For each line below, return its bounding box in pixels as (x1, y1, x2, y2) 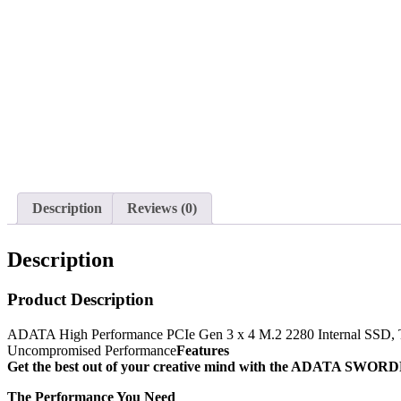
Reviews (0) (127, 200, 197, 217)
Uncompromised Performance (7, 342, 176, 358)
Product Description (7, 290, 154, 309)
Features (176, 342, 229, 358)
